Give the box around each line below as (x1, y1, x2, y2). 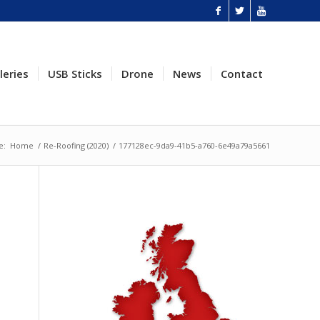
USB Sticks (48, 66, 102, 81)
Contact (221, 66, 263, 81)
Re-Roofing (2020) (44, 140, 109, 151)
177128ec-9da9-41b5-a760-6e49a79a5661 (119, 140, 270, 151)
